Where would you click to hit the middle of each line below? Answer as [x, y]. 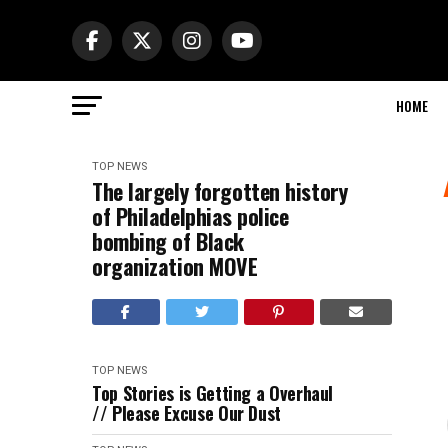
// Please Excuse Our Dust [186, 413]
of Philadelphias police [190, 216]
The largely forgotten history [220, 191]
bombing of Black [168, 241]
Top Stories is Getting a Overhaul [213, 393]
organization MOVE [175, 266]
